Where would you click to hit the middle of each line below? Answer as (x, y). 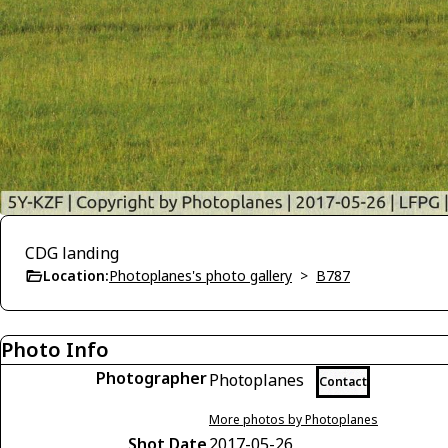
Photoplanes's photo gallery (200, 275)
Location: (76, 275)
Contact (343, 381)
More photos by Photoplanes (293, 419)
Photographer (151, 377)
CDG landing (72, 252)
